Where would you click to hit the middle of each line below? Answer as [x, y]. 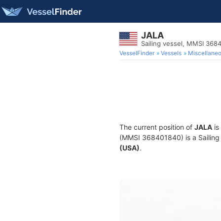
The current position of [157, 127]
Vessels [171, 53]
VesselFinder [137, 53]
